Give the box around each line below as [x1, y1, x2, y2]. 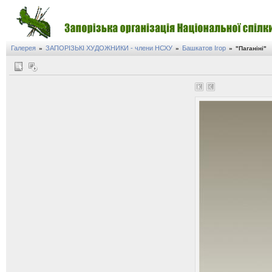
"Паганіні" [236, 45, 267, 52]
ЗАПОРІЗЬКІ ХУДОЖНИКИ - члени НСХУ [46, 44, 172, 52]
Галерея [11, 44, 36, 52]
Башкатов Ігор [182, 44, 226, 52]
